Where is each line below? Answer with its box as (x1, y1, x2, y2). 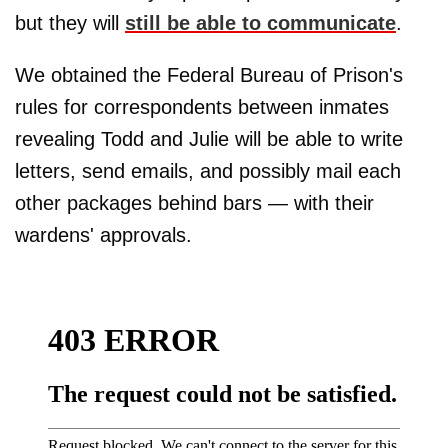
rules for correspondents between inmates (15, 95, 389, 118)
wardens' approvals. (15, 223, 192, 246)
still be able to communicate (125, 11, 396, 34)
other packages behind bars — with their (15, 191, 374, 214)
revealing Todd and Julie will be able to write (15, 127, 403, 150)
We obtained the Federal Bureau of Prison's (15, 63, 403, 86)
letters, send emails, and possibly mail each (15, 159, 401, 182)
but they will (15, 11, 125, 34)
